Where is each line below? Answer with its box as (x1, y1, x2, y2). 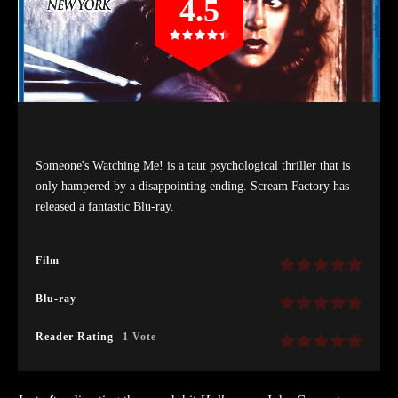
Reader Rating (36, 330, 114, 343)
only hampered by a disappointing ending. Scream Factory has (36, 179, 349, 193)
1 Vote (123, 330, 156, 343)
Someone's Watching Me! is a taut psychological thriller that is (36, 158, 350, 172)
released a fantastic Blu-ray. (36, 199, 174, 213)
